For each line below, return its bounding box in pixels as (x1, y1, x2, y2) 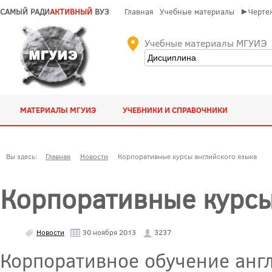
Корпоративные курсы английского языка (118, 151, 257, 161)
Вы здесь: (6, 151, 41, 161)
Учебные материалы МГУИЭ (144, 36, 267, 49)
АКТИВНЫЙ (50, 6, 92, 17)
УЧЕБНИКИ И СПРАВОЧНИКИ (123, 104, 228, 115)
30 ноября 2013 (81, 226, 136, 237)
